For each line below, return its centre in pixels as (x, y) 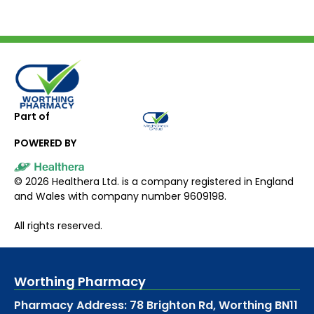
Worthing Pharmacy (80, 281)
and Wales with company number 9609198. (120, 196)
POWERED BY (45, 143)
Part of (32, 117)
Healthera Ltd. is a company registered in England (171, 181)
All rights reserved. (58, 225)
